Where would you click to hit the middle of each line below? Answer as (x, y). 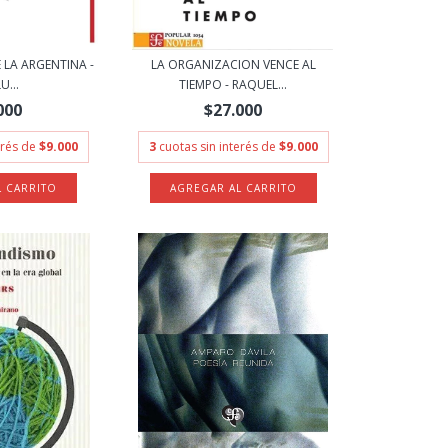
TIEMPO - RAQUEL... (233, 84)
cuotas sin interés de (218, 146)
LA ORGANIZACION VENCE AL (233, 64)
